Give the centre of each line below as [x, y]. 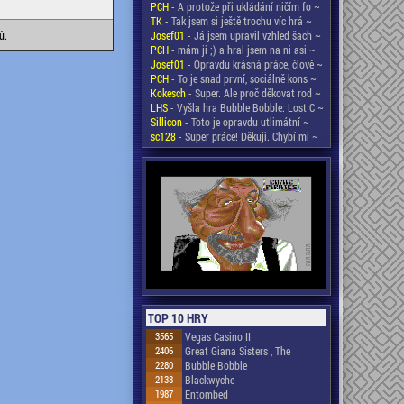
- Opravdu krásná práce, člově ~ [254, 64]
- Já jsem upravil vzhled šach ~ [253, 35]
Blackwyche [210, 380]
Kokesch [168, 93]
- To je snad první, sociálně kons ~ [243, 78]
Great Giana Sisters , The [238, 351]
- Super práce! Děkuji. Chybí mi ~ [247, 136]
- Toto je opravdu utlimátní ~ [246, 122]
